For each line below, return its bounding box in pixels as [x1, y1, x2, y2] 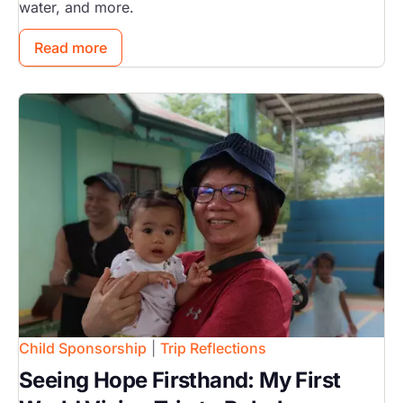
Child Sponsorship [19, 339, 147, 358]
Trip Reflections [160, 339, 266, 358]
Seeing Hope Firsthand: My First [19, 367, 341, 394]
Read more [34, 39, 107, 58]
